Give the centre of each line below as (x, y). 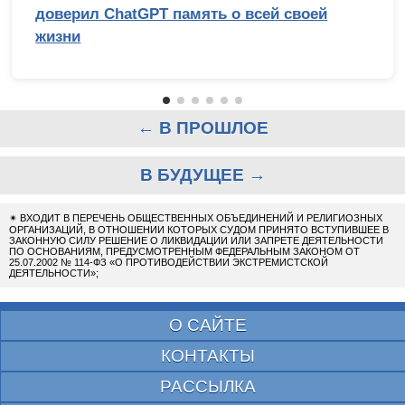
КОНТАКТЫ (208, 355)
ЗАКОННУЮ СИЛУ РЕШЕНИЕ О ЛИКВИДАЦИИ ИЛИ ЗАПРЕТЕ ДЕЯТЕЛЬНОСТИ (196, 240)
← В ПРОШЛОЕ (202, 127)
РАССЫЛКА (208, 386)
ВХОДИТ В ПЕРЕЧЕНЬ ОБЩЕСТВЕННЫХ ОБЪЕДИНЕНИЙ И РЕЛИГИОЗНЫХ (200, 217)
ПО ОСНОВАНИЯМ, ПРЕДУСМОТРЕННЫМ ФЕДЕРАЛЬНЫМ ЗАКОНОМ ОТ (184, 251)
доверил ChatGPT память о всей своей (182, 14)
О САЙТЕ (208, 325)
